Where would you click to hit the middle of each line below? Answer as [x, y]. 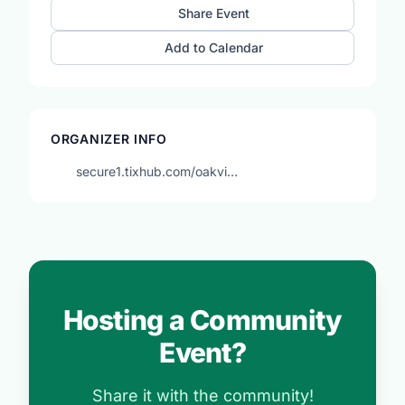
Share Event [214, 13]
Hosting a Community [202, 320]
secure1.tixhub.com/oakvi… [157, 171]
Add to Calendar [214, 47]
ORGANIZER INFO [109, 139]
